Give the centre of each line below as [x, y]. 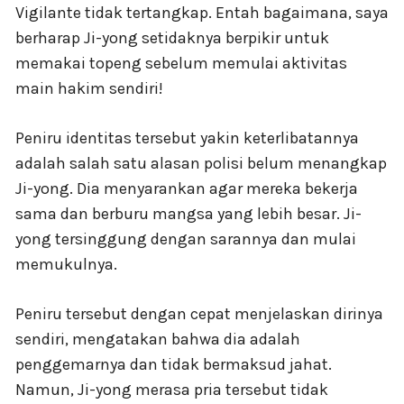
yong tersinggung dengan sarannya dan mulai [186, 239]
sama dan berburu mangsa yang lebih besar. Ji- [188, 213]
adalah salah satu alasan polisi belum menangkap [201, 163]
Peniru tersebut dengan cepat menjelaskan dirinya [199, 313]
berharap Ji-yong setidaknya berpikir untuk [172, 37]
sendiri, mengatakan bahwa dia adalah [158, 339]
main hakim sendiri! [89, 88]
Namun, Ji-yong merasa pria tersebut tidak [172, 389]
